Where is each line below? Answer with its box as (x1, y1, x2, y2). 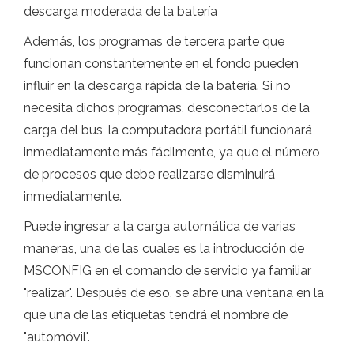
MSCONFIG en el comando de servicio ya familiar (24, 262, 311, 278)
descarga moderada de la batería (24, 3, 217, 19)
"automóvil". (24, 329, 90, 345)
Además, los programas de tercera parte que (24, 33, 284, 49)
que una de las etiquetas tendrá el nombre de (24, 307, 288, 322)
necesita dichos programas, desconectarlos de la (24, 100, 310, 115)
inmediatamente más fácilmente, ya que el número (24, 144, 320, 160)
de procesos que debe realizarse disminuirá (24, 166, 275, 182)
